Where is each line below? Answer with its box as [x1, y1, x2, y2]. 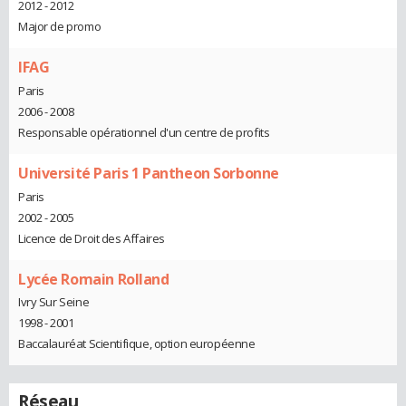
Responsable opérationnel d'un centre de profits [18, 124, 270, 141]
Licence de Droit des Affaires [18, 229, 165, 246]
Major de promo [18, 18, 101, 35]
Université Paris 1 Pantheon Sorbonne [18, 163, 279, 184]
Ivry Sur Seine [18, 294, 90, 311]
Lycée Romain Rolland [18, 268, 169, 289]
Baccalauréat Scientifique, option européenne [18, 335, 256, 353]
